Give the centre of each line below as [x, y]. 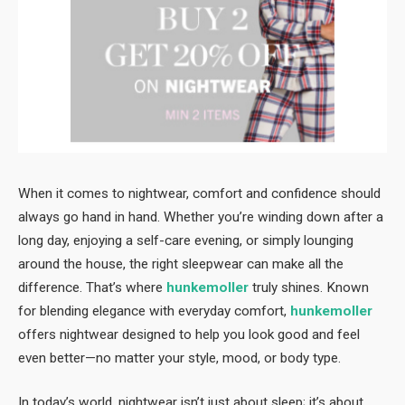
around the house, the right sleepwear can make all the [181, 264]
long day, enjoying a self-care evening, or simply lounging [186, 240]
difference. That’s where [92, 287]
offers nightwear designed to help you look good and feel [189, 334]
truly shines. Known [309, 287]
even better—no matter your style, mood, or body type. [179, 358]
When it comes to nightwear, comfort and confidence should [199, 193]
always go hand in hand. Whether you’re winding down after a [201, 217]
